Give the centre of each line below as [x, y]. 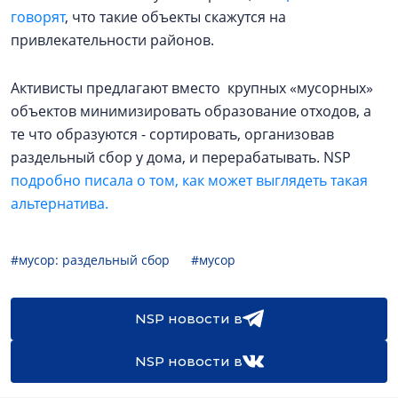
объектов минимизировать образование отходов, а [191, 111]
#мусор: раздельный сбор [90, 259]
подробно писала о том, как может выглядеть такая [189, 180]
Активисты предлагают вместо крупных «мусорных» [192, 88]
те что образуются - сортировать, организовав [172, 134]
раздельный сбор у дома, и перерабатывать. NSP [181, 157]
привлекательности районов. [114, 40]
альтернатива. [60, 203]
